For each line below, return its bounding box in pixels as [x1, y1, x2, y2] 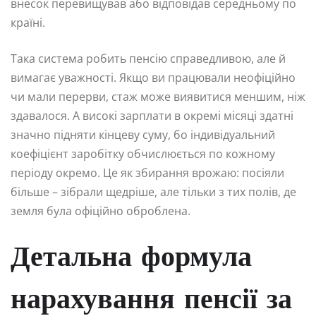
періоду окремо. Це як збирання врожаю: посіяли [11, 165, 284, 181]
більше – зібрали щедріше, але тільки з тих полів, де [11, 184, 296, 200]
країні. [11, 15, 45, 31]
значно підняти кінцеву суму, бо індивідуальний [11, 127, 275, 143]
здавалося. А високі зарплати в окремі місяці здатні [11, 108, 293, 124]
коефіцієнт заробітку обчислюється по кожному [11, 146, 275, 162]
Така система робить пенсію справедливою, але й [11, 51, 286, 67]
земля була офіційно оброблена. [11, 203, 190, 219]
